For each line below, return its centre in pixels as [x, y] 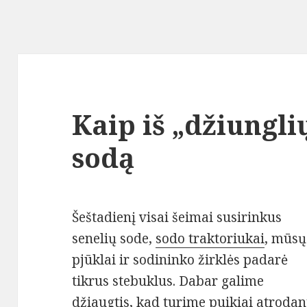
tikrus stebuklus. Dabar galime [168, 281]
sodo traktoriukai [210, 239]
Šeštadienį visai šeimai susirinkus [177, 218]
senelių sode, [114, 239]
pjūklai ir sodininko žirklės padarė [180, 260]
